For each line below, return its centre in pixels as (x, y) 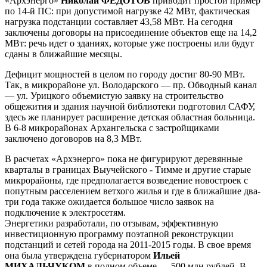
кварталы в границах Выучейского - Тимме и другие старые (128, 170)
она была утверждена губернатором (79, 255)
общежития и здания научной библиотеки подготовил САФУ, (130, 106)
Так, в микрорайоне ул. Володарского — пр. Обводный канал (131, 85)
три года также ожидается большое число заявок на (109, 202)
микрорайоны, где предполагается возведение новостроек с (126, 180)
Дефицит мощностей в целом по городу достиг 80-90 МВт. (125, 74)
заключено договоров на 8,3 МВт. (73, 139)
